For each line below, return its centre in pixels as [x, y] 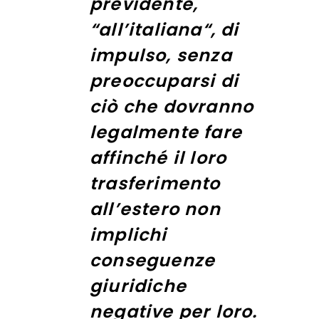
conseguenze [153, 260]
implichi [129, 234]
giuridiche [138, 286]
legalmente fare [166, 132]
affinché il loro [158, 157]
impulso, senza [161, 55]
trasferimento [155, 183]
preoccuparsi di [164, 80]
